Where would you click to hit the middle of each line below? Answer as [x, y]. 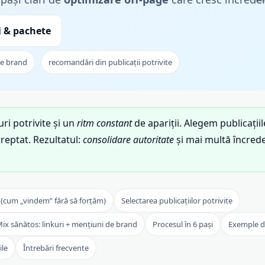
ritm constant [104, 123]
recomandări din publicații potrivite [110, 62]
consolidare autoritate [128, 140]
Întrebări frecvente [56, 248]
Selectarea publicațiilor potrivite [177, 201]
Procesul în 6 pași [183, 224]
